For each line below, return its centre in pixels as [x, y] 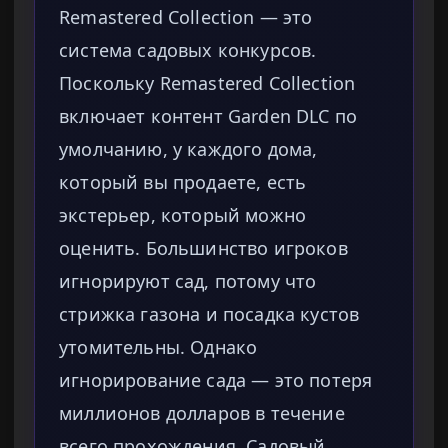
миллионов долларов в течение [202, 413]
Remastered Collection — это [186, 17]
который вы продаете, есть [183, 182]
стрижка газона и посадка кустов [209, 314]
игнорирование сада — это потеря [216, 380]
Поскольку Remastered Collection [207, 83]
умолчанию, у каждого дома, [188, 149]
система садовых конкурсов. [188, 50]
